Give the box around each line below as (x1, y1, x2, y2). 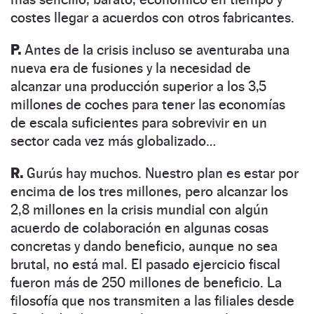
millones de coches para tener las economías (11, 95, 285, 113)
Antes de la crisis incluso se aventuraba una (21, 41, 289, 58)
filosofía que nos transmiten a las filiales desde (11, 292, 294, 309)
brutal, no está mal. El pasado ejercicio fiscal (11, 255, 280, 273)
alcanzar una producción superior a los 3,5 (11, 77, 266, 95)
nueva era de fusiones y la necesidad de (11, 59, 251, 76)
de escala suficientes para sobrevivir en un (11, 114, 267, 131)
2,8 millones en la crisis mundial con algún (11, 200, 268, 218)
